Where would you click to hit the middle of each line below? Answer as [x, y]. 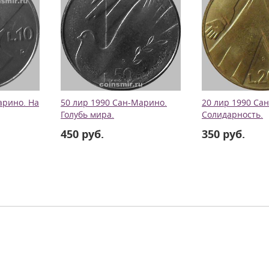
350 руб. [223, 134]
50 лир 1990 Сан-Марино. [114, 103]
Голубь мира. [87, 115]
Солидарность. [232, 115]
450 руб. [82, 134]
